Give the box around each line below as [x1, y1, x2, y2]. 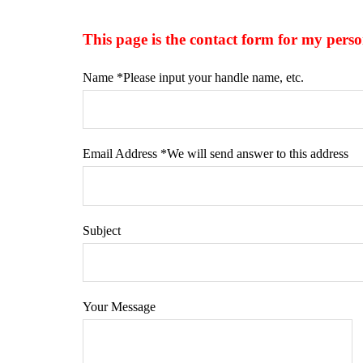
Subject [83, 223, 121, 237]
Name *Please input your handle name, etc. [83, 70, 304, 84]
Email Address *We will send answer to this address [83, 147, 348, 161]
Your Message [83, 300, 156, 314]
